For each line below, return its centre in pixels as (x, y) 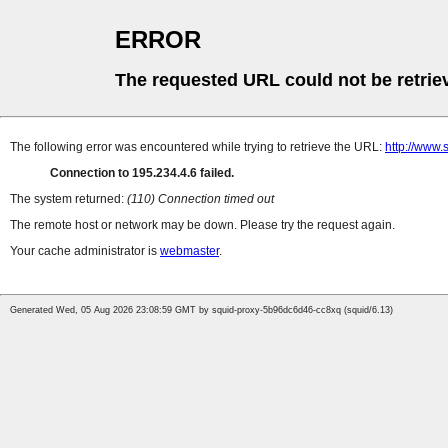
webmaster (189, 251)
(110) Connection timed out (200, 199)
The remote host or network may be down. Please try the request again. (202, 225)
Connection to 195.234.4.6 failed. (142, 173)
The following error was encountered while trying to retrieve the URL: (197, 147)
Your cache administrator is (85, 251)
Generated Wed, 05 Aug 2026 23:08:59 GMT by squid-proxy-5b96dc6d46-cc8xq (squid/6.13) (201, 310)
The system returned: (68, 199)
